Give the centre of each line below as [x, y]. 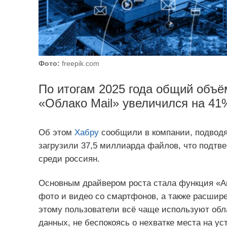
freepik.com [79, 63]
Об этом [56, 133]
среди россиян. [69, 159]
